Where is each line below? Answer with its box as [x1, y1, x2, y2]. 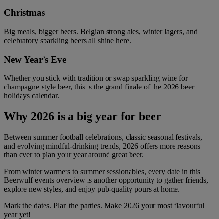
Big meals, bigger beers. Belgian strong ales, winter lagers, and [4, 27, 197, 36]
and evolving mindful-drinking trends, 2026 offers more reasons [4, 142, 200, 151]
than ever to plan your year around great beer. [4, 151, 144, 159]
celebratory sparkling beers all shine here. [4, 36, 131, 44]
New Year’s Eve [4, 54, 66, 65]
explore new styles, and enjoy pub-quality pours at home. [4, 185, 180, 194]
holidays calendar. [4, 91, 59, 100]
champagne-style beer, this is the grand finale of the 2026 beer [4, 83, 194, 91]
